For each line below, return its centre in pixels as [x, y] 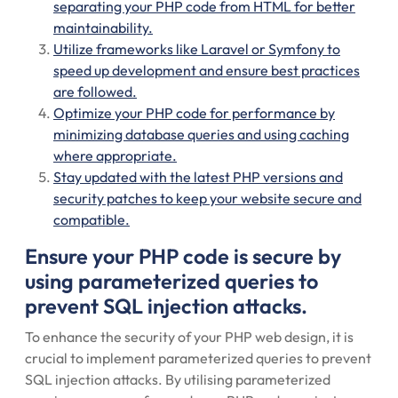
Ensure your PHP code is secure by [183, 256]
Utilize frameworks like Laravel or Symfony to [197, 49]
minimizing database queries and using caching [201, 134]
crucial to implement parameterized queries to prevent [198, 358]
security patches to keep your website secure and [207, 198]
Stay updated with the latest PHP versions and [198, 177]
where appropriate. [115, 155]
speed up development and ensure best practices [207, 70]
